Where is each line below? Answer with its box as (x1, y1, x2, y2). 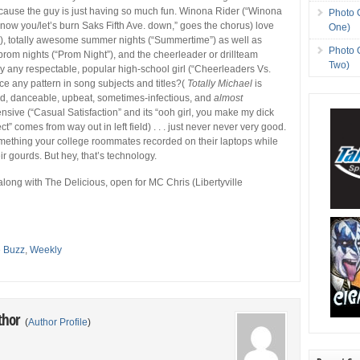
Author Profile (28, 316, 88, 328)
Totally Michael (187, 77, 253, 89)
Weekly (30, 243, 63, 256)
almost (214, 92, 243, 104)
